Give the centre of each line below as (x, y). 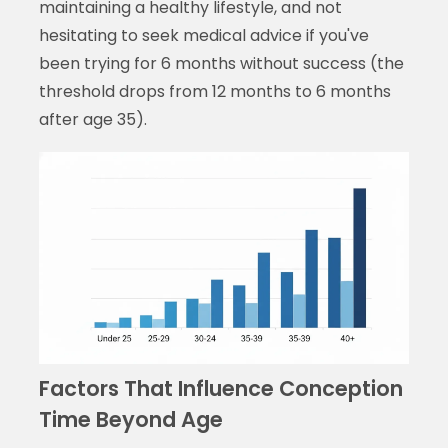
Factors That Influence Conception (220, 388)
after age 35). (92, 120)
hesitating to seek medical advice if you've (203, 36)
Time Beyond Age (130, 419)
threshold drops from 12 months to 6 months (214, 92)
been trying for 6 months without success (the (221, 64)
